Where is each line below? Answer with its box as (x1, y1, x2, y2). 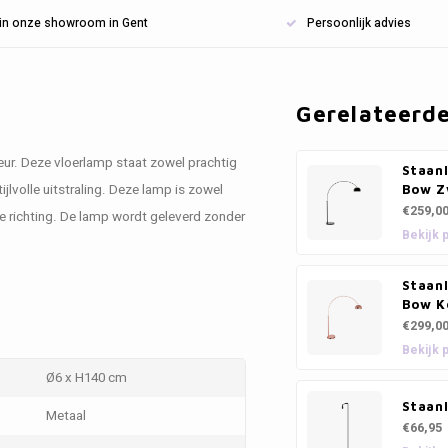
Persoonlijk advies (306, 14, 411, 32)
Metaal (46, 406, 86, 426)
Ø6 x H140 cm (46, 368, 127, 388)
